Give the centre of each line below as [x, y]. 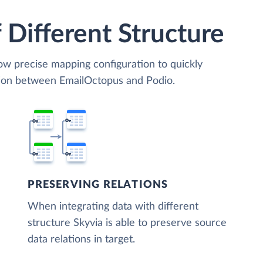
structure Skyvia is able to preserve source [127, 223]
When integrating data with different [113, 206]
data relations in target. [82, 239]
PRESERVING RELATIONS [98, 185]
